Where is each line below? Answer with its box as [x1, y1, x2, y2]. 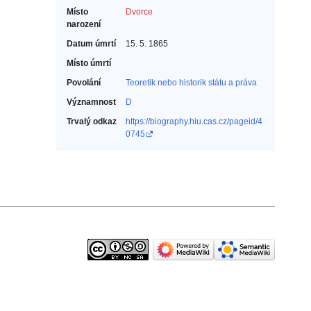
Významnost [67, 97, 116, 108]
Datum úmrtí [67, 39, 116, 49]
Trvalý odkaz [67, 117, 117, 127]
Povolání [67, 78, 101, 88]
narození [67, 19, 101, 30]
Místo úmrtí [67, 58, 111, 69]
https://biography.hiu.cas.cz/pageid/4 [126, 117, 262, 127]
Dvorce [126, 7, 153, 17]
